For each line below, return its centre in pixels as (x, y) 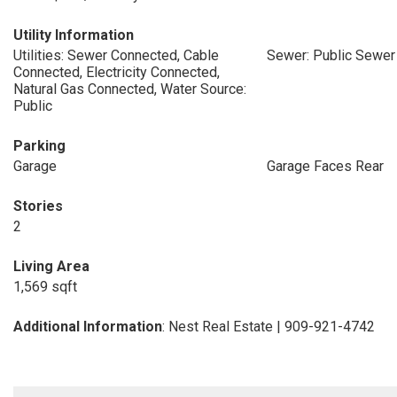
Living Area (51, 266)
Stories (38, 206)
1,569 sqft (45, 287)
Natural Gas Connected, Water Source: (130, 89)
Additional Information (88, 327)
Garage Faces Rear (325, 166)
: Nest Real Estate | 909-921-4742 (269, 327)
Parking (39, 146)
